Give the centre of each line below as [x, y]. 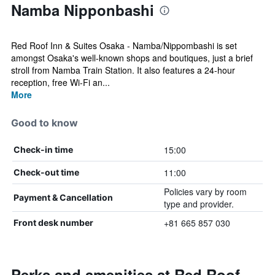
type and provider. [199, 204]
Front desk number [53, 223]
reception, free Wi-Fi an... [60, 82]
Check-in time [43, 149]
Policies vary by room [205, 192]
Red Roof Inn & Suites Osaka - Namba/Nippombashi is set [124, 45]
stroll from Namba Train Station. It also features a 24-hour [123, 70]
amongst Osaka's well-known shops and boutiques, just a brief [132, 58]
